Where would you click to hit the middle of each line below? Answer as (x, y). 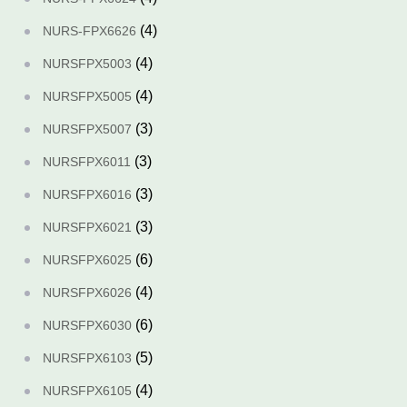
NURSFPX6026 (87, 293)
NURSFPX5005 (87, 96)
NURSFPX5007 (87, 129)
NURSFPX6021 (87, 227)
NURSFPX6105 (87, 391)
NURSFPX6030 (87, 325)
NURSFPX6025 (87, 260)
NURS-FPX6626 (89, 31)
